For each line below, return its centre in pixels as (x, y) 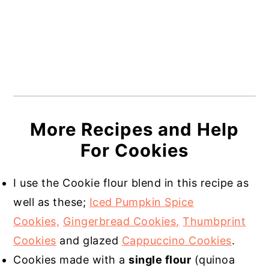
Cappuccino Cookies (177, 241)
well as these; (51, 202)
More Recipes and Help (134, 130)
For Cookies (134, 151)
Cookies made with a (71, 260)
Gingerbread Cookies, (121, 222)
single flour (160, 260)
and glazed (89, 241)
